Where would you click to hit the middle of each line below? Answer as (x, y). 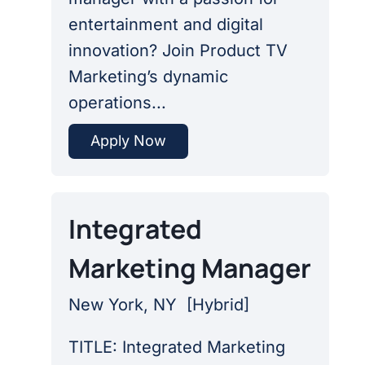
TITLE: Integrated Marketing (176, 347)
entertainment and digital (165, 25)
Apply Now (128, 141)
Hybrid (218, 304)
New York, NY (127, 304)
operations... (117, 103)
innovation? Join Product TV (178, 51)
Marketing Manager (189, 268)
